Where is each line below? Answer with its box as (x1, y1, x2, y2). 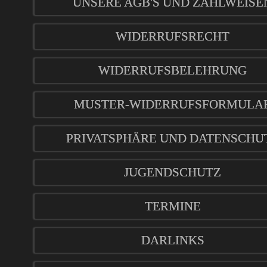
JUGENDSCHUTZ (124, 165, 222, 180)
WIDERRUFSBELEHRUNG (98, 63, 247, 78)
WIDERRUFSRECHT (116, 29, 230, 44)
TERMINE (145, 199, 201, 214)
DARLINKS (141, 233, 204, 248)
